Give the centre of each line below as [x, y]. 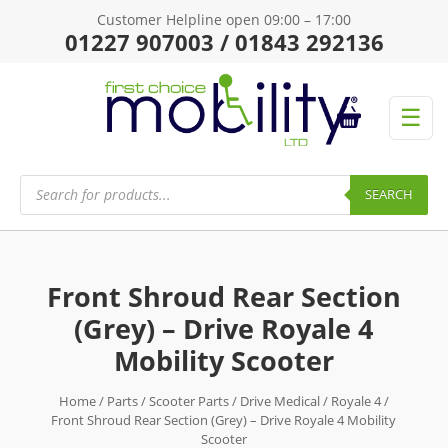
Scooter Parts [188, 400]
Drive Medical [279, 400]
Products [48, 180]
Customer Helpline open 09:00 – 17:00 [224, 19]
